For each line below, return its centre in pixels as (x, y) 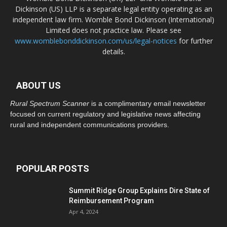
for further (195, 41)
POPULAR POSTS (53, 168)
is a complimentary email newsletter (147, 103)
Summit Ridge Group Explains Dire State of (139, 191)
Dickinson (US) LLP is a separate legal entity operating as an (113, 9)
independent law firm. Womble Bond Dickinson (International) (113, 20)
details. (113, 51)
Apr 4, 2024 (84, 212)
